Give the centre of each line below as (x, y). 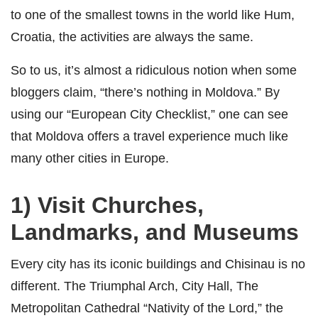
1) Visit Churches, (107, 205)
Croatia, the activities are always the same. (132, 36)
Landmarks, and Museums (155, 232)
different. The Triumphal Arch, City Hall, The (135, 285)
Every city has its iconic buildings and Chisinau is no (158, 263)
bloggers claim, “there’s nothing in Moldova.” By (145, 92)
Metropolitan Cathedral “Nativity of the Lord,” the (147, 307)
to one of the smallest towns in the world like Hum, (153, 14)
